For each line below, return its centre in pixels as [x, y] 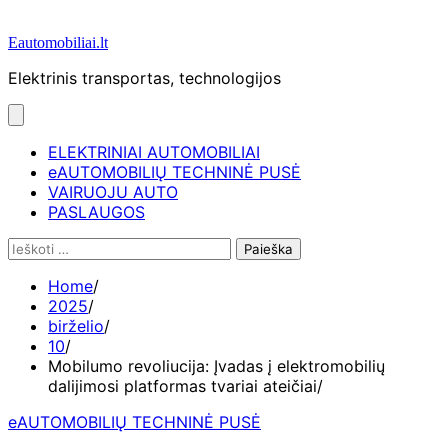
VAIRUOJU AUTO [113, 192]
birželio [76, 326]
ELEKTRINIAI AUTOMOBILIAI [154, 152]
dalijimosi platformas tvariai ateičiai [182, 386]
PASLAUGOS [96, 212]
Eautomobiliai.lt [58, 42]
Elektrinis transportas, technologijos [144, 78]
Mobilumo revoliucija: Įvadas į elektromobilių [216, 366]
